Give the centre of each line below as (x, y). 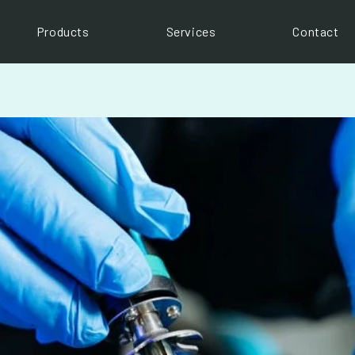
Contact (316, 31)
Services (191, 31)
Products (63, 31)
